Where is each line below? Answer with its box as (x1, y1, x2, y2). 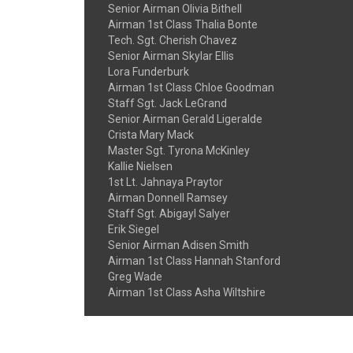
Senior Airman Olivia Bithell (108, 2, 242, 15)
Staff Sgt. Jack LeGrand (108, 97, 227, 110)
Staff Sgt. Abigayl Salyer (108, 207, 230, 220)
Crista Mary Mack (108, 128, 194, 141)
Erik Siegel (108, 223, 159, 236)
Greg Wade (108, 270, 162, 283)
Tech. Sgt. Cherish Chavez (108, 34, 237, 46)
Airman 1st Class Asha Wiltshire (108, 286, 266, 299)
